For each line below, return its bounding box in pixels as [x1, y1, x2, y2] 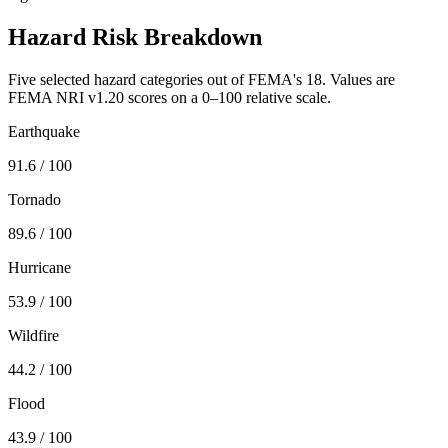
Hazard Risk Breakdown [8, 23, 262, 50]
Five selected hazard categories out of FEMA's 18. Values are [8, 70, 395, 88]
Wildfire [8, 326, 59, 344]
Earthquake [8, 122, 80, 140]
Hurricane [8, 258, 71, 276]
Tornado [8, 190, 61, 208]
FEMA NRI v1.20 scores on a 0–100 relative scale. [8, 88, 331, 106]
